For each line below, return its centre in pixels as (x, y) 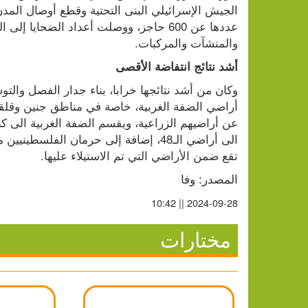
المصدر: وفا (209, 179)
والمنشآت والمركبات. (186, 43)
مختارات (196, 239)
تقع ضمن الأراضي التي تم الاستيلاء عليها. (139, 155)
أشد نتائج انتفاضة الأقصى (177, 66)
